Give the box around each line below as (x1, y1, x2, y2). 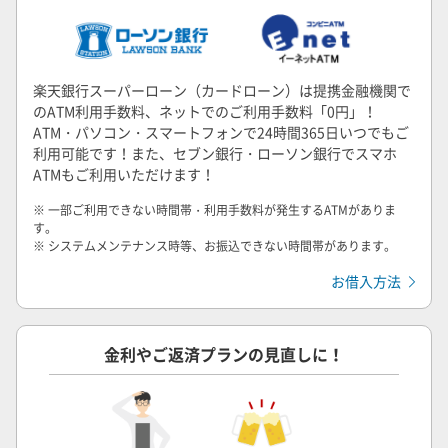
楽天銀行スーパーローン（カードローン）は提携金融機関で (33, 79, 411, 100)
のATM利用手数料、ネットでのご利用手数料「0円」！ (33, 100, 377, 121)
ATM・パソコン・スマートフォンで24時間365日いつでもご (33, 121, 409, 142)
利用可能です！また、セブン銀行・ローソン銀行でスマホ (33, 142, 397, 163)
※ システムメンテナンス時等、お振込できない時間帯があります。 (33, 236, 396, 255)
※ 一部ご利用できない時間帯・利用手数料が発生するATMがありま (33, 200, 396, 219)
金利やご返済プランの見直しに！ (104, 341, 344, 366)
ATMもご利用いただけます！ (33, 163, 215, 184)
